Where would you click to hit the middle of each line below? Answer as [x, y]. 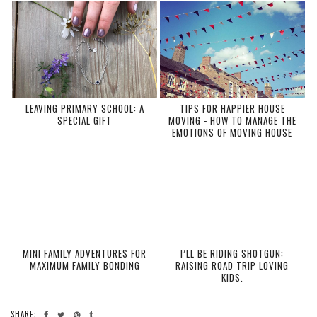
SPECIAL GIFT [85, 121]
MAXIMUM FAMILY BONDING [85, 265]
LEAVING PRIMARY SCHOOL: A [85, 109]
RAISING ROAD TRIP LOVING [232, 265]
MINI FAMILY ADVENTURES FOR [85, 253]
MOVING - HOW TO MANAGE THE [232, 121]
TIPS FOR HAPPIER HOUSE [232, 109]
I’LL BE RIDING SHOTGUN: [232, 253]
